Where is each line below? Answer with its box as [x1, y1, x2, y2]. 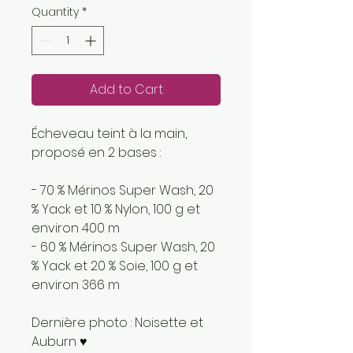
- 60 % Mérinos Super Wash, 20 [32, 237, 215, 256]
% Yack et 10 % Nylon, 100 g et [32, 199, 200, 218]
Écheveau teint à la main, [32, 124, 187, 143]
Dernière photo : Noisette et [32, 313, 203, 332]
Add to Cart [89, 80, 163, 98]
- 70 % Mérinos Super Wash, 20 [32, 180, 214, 199]
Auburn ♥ [32, 332, 87, 351]
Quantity [32, 3, 79, 20]
